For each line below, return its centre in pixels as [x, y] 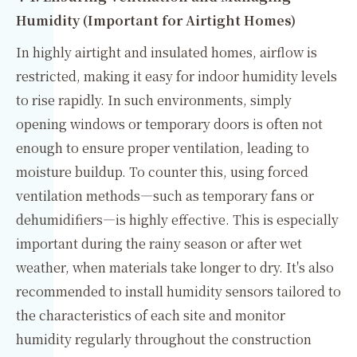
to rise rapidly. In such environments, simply [154, 100]
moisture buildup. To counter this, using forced [162, 172]
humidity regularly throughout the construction [164, 339]
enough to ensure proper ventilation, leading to [163, 148]
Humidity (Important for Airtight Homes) [156, 20]
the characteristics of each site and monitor [151, 315]
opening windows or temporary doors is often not [169, 124]
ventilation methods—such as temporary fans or [165, 196]
